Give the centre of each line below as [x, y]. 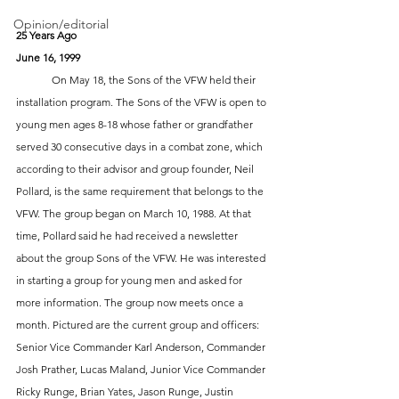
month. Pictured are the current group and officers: [139, 325]
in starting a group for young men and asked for [130, 281]
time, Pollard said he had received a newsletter [128, 236]
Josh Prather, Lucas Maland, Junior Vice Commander [142, 370]
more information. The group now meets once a [131, 303]
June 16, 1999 [48, 58]
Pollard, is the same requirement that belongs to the [141, 191]
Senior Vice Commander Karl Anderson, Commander [142, 347]
